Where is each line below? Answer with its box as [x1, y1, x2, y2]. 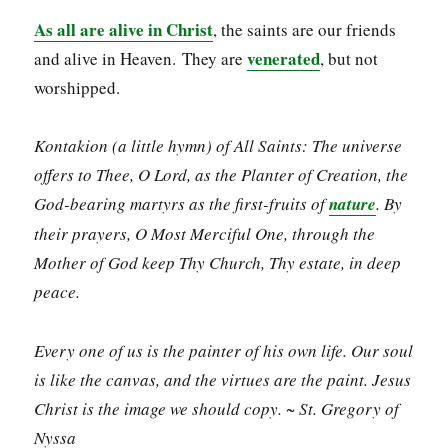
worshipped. [34, 75, 121, 99]
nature [329, 192, 377, 217]
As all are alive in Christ [34, 16, 214, 42]
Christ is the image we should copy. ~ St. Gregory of [34, 397, 400, 421]
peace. [34, 280, 81, 304]
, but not [320, 46, 379, 70]
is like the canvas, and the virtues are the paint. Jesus [34, 368, 412, 392]
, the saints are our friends [213, 17, 397, 41]
